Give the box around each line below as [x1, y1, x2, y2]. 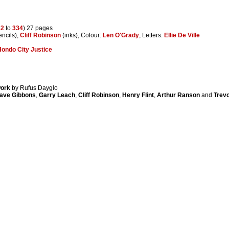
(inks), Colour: [61, 31, 103, 39]
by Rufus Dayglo [12, 84, 58, 91]
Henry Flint [122, 91, 154, 99]
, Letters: [139, 31, 164, 39]
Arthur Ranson [157, 91, 200, 99]
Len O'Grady [103, 31, 139, 39]
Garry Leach [39, 91, 75, 99]
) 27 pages [23, 24, 53, 32]
